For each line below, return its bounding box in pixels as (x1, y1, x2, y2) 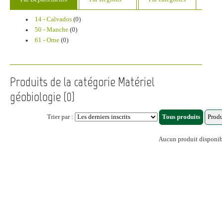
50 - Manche (34, 26, 68, 33)
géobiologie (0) (10, 89, 75, 105)
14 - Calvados (34, 16, 72, 23)
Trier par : (47, 113, 75, 120)
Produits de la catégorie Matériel (10, 74, 155, 90)
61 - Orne (34, 37, 59, 44)
